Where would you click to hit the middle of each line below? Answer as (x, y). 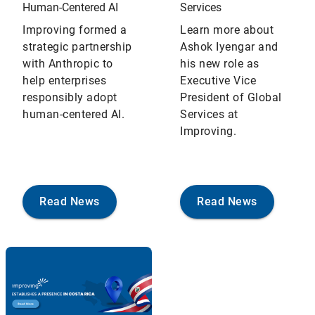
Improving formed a (75, 30)
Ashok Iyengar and (229, 47)
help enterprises (64, 81)
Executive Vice (218, 81)
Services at (209, 114)
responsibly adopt (70, 97)
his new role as (220, 64)
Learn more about (227, 30)
